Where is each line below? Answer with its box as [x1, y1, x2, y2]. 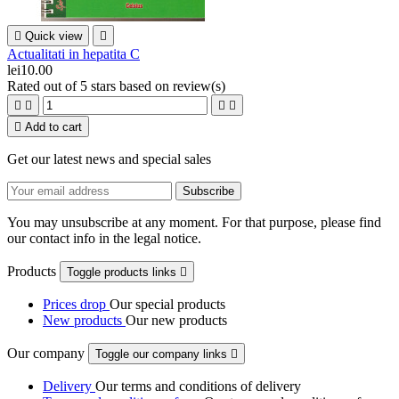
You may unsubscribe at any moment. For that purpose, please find [7, 215, 381, 231]
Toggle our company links [95, 347, 231, 362]
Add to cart [25, 120, 82, 134]
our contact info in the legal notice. [7, 231, 201, 247]
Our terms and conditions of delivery [95, 379, 301, 395]
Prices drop [43, 297, 110, 313]
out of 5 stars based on [44, 78, 173, 94]
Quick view [25, 29, 82, 44]
